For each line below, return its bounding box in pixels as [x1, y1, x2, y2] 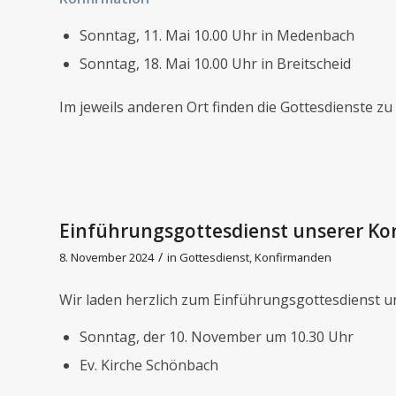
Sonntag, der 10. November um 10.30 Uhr [80, 327, 354, 347]
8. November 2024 [59, 248, 154, 265]
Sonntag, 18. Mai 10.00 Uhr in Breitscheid [80, 54, 351, 74]
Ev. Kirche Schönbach [80, 355, 218, 376]
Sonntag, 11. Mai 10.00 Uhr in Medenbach [80, 26, 354, 46]
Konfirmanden [255, 248, 331, 265]
